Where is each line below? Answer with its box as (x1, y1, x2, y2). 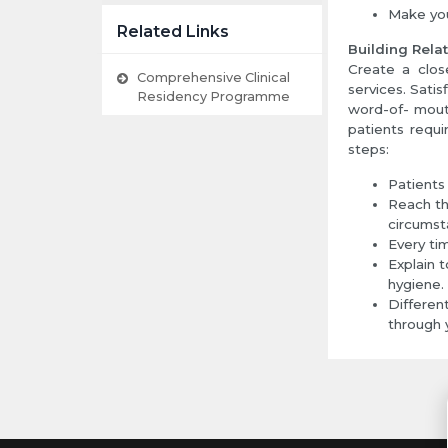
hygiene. (388, 276, 444, 293)
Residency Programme (137, 89, 290, 105)
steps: (348, 141, 389, 158)
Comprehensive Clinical (137, 70, 290, 86)
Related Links (117, 22, 229, 42)
